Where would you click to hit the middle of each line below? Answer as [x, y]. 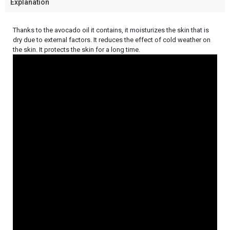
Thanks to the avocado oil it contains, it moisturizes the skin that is [111, 30]
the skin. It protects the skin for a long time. [76, 50]
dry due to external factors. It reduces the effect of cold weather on [112, 40]
